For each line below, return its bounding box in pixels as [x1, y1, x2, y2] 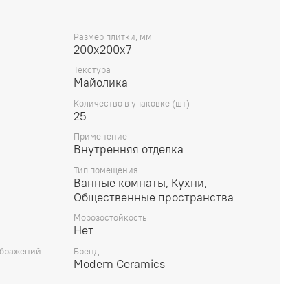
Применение [74, 131, 127, 143]
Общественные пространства [74, 189, 234, 205]
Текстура [74, 64, 111, 76]
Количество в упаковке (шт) [74, 97, 190, 109]
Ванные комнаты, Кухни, [74, 175, 207, 190]
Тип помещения [74, 164, 138, 176]
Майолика [74, 75, 128, 91]
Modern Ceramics [74, 256, 165, 272]
